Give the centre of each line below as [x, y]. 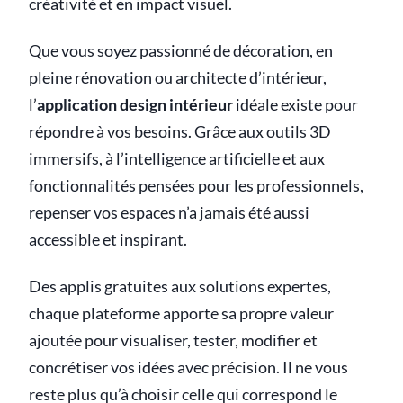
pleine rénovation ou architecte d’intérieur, [178, 78]
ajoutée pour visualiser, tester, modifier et [173, 341]
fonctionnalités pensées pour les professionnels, [196, 186]
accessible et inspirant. [108, 240]
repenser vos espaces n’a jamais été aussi [169, 213]
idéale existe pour [296, 105]
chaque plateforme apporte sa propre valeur [181, 314]
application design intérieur [135, 105]
